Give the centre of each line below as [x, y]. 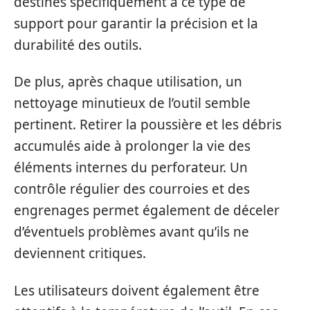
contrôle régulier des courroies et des [132, 189]
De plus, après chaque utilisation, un [128, 82]
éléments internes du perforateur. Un [131, 167]
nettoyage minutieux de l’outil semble [132, 103]
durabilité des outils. [78, 45]
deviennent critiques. [80, 253]
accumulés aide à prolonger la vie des [132, 146]
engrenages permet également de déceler [147, 210]
